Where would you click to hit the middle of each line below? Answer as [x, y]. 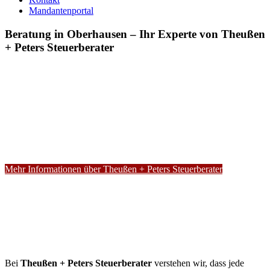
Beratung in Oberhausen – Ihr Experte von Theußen [135, 34]
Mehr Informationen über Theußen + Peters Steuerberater [114, 169]
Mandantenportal [61, 11]
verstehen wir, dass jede [198, 263]
